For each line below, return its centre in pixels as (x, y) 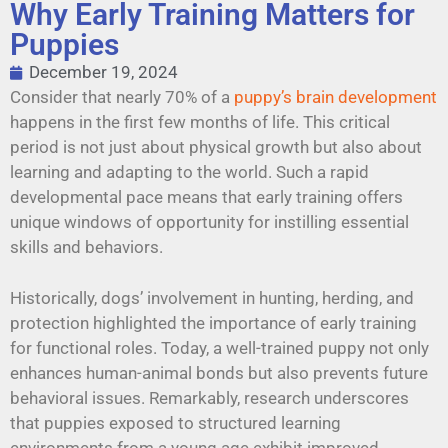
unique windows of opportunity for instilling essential (209, 222)
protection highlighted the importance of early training (213, 322)
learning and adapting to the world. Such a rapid (189, 172)
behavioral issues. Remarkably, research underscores (209, 397)
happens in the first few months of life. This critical (200, 122)
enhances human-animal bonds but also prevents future (219, 372)
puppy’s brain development (335, 97)
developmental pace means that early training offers (206, 197)
